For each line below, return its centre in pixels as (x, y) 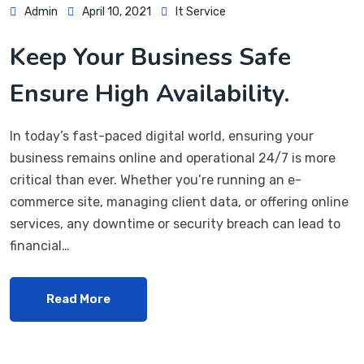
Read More (78, 299)
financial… (40, 246)
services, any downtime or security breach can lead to (175, 224)
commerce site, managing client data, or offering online (179, 202)
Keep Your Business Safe (150, 58)
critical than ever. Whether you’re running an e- (156, 180)
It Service (201, 12)
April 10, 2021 (117, 12)
